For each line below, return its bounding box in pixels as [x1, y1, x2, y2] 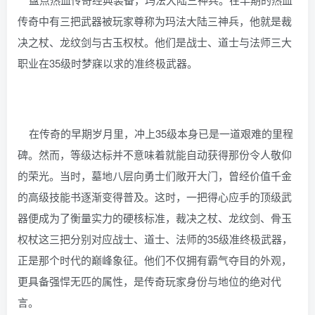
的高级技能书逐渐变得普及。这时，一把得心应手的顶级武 [18, 189, 292, 204]
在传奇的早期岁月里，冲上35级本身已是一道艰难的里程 [18, 126, 293, 141]
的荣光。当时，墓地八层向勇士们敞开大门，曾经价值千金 [18, 168, 292, 183]
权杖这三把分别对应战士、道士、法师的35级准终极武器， [18, 231, 292, 246]
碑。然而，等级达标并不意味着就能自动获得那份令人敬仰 [18, 147, 292, 162]
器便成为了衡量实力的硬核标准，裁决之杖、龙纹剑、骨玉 [18, 210, 292, 225]
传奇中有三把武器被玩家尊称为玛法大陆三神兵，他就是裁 [18, 13, 292, 28]
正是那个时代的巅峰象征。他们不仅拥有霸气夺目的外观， [18, 252, 292, 267]
